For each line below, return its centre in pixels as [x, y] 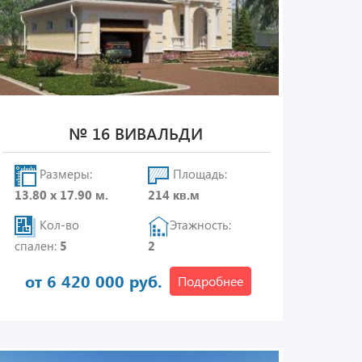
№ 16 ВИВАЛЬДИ [136, 133]
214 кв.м [174, 195]
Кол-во [57, 225]
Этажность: [201, 225]
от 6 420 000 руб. [94, 281]
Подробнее [211, 281]
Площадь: [199, 174]
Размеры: [64, 174]
